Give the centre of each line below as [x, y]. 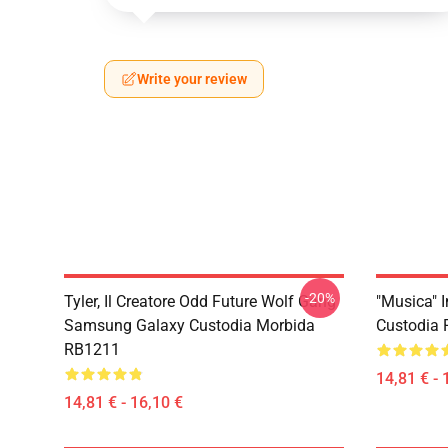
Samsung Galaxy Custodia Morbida [189, 325]
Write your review [192, 79]
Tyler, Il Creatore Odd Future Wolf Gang [200, 301]
